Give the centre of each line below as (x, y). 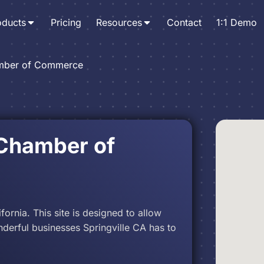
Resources (119, 22)
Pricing (66, 22)
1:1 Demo (236, 22)
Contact (184, 22)
